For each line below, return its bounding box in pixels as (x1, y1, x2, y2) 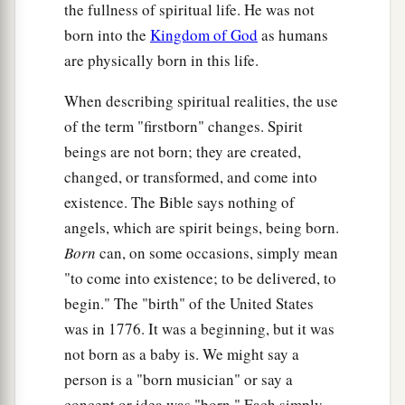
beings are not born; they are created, (64, 141, 301, 163)
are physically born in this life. (64, 50, 259, 71)
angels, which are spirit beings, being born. (64, 217, 339, 239)
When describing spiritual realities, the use (64, 90, 338, 112)
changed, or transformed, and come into (64, 166, 317, 188)
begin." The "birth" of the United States (64, 293, 314, 315)
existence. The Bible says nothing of (64, 192, 295, 213)
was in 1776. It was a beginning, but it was (64, 318, 334, 340)
